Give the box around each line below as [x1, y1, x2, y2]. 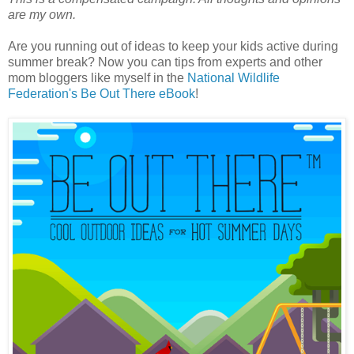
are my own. [8, 8, 76, 22]
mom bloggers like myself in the [8, 71, 187, 85]
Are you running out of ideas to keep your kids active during [8, 40, 338, 54]
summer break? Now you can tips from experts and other [8, 55, 322, 70]
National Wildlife [187, 71, 280, 85]
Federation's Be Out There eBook [8, 87, 195, 101]
